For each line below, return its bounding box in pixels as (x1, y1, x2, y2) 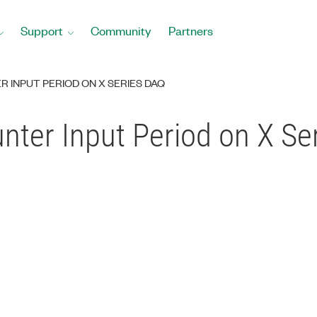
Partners (168, 23, 213, 38)
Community (91, 23, 151, 38)
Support (21, 23, 63, 38)
